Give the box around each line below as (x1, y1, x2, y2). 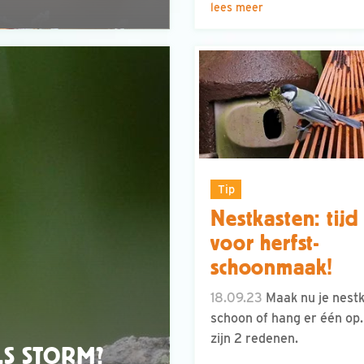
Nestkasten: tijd (210, 206, 359, 232)
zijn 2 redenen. (210, 331, 298, 347)
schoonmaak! (210, 255, 334, 280)
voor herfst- (210, 231, 320, 256)
